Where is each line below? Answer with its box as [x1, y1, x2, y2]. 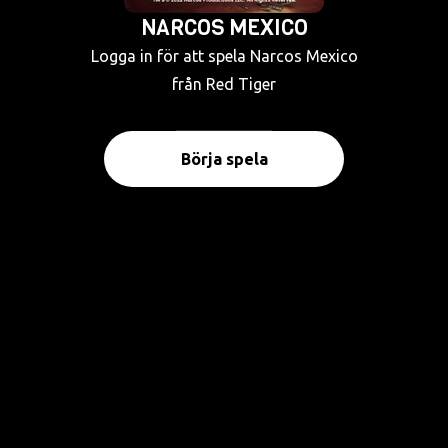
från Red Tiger [172, 75, 276, 93]
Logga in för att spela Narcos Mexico [90, 47, 358, 65]
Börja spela [180, 150, 268, 168]
